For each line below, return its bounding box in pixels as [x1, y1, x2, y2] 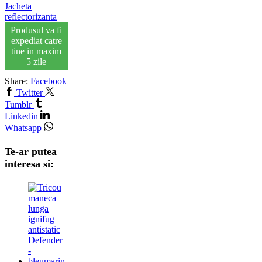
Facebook [30, 75, 67, 86]
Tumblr [5, 99, 32, 109]
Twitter [16, 87, 43, 98]
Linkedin [5, 111, 38, 121]
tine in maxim [11, 46, 61, 56]
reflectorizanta [5, 11, 57, 22]
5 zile [26, 56, 46, 67]
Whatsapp [5, 122, 42, 133]
